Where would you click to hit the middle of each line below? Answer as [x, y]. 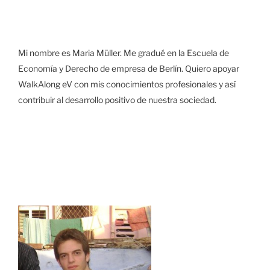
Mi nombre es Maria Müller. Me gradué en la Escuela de [124, 52]
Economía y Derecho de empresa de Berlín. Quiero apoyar [129, 68]
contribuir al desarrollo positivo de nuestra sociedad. [117, 99]
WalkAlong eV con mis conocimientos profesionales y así [127, 84]
